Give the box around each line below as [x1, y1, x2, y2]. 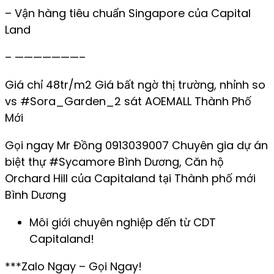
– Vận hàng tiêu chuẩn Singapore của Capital [5, 6, 251, 21]
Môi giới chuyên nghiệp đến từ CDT [29, 215, 216, 231]
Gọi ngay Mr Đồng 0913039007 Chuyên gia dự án [5, 138, 268, 154]
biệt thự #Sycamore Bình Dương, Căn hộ [5, 154, 224, 170]
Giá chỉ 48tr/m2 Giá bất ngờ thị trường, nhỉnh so [5, 77, 265, 93]
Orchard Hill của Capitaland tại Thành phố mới [5, 171, 256, 187]
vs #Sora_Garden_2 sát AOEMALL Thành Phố [5, 94, 251, 109]
